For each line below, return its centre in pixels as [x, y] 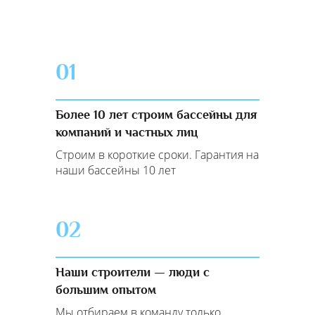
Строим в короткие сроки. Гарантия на [157, 154]
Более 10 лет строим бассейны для [156, 114]
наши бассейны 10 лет [116, 170]
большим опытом [106, 289]
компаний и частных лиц [127, 132]
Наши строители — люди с [133, 272]
